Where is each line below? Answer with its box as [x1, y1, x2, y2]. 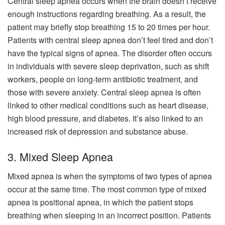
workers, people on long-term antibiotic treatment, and [8, 73, 198, 85]
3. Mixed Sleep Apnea [8, 148, 113, 164]
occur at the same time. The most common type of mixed [8, 183, 206, 195]
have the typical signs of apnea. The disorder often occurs [8, 47, 212, 59]
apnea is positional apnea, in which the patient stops [8, 196, 193, 208]
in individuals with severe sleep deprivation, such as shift [8, 60, 209, 72]
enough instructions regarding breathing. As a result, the [8, 8, 206, 20]
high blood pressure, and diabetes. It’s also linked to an [8, 113, 203, 125]
